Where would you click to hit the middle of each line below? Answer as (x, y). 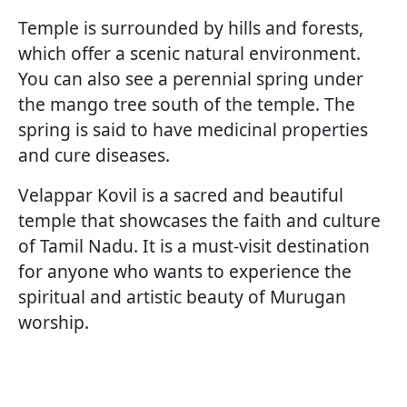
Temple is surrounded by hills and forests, (191, 28)
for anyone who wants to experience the (185, 272)
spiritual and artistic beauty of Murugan (182, 297)
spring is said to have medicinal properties (193, 130)
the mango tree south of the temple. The (187, 104)
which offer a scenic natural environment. (189, 54)
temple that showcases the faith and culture (199, 221)
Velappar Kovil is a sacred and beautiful (181, 195)
